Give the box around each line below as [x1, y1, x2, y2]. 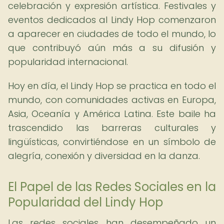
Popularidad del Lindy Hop [8, 194, 163, 210]
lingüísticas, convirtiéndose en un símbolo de [8, 135, 216, 148]
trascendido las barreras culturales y [8, 121, 216, 134]
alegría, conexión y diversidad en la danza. [8, 149, 200, 162]
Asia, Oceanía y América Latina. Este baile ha [8, 107, 216, 120]
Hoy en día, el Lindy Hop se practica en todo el [8, 79, 216, 92]
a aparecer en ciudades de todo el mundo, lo [8, 27, 216, 40]
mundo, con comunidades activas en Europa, [8, 93, 216, 106]
